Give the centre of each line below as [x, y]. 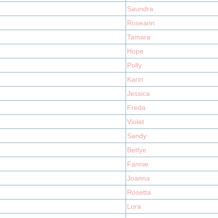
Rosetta [139, 192]
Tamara [139, 37]
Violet [136, 122]
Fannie [138, 164]
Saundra [140, 9]
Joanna [138, 178]
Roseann [141, 23]
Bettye [137, 150]
